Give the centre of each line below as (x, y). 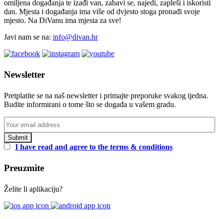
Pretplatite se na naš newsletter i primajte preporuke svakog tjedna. (106, 96)
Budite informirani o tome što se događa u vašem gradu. (90, 105)
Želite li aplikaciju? (33, 189)
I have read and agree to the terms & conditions (94, 147)
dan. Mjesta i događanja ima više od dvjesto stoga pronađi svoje (102, 12)
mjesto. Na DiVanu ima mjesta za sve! (63, 21)
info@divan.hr (75, 37)
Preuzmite (24, 168)
